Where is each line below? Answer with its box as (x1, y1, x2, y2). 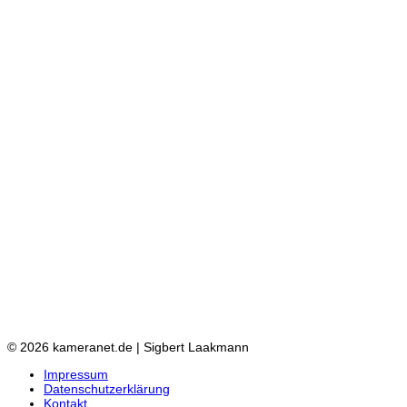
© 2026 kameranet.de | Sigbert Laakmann (7, 340, 249, 355)
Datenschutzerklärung (44, 382, 170, 397)
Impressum (44, 367, 108, 382)
